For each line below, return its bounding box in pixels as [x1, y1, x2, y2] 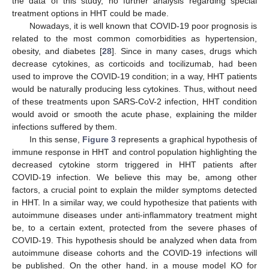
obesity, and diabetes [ [12, 46, 102, 56]
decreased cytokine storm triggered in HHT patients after [12, 159, 257, 169]
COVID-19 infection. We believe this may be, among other [12, 172, 257, 182]
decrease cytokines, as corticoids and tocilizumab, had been [12, 58, 257, 68]
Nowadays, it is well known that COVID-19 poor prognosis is [29, 20, 257, 31]
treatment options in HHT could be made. [12, 8, 169, 18]
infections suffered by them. [12, 121, 117, 131]
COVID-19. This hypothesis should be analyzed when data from [12, 235, 257, 245]
